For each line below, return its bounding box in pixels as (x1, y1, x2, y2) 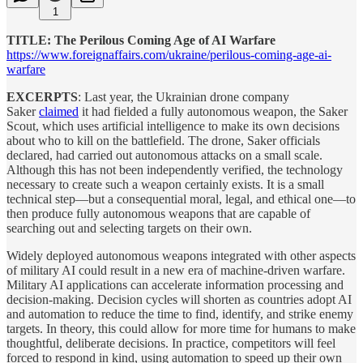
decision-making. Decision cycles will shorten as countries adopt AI (6, 292, 352, 306)
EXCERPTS (6, 89, 78, 104)
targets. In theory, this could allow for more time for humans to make (6, 321, 356, 335)
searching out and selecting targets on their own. (6, 220, 252, 235)
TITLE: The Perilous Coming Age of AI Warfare (6, 32, 275, 47)
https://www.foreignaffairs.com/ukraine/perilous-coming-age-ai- (6, 47, 331, 62)
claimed (39, 104, 79, 118)
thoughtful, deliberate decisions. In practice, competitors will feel (6, 335, 335, 350)
